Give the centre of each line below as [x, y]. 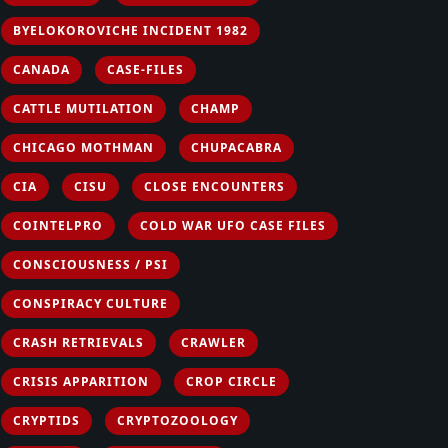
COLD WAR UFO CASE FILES [233, 225]
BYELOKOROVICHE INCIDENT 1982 [130, 30]
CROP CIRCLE [231, 381]
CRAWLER [213, 342]
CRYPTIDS [46, 420]
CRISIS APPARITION [81, 381]
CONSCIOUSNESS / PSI [90, 264]
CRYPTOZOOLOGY [177, 420]
